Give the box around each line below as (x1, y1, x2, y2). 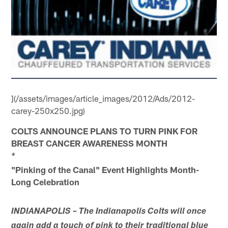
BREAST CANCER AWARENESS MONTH (11, 137, 168, 148)
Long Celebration (11, 176, 80, 187)
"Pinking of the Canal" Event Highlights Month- (11, 164, 199, 175)
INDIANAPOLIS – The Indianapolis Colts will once (11, 207, 207, 216)
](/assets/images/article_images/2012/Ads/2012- (11, 93, 195, 103)
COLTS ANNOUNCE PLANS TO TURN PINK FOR (11, 125, 198, 136)
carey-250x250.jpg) (11, 105, 85, 116)
